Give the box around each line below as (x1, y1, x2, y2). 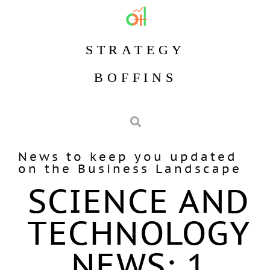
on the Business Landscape (17, 160, 242, 177)
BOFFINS (94, 70, 177, 85)
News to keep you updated (17, 148, 237, 165)
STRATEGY (85, 42, 186, 57)
